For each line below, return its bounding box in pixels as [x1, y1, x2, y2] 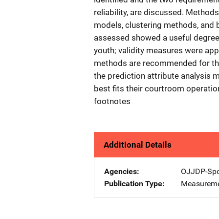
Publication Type [104, 179, 162, 188]
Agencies [104, 167, 137, 176]
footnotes [94, 96, 131, 106]
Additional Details [104, 140, 172, 150]
